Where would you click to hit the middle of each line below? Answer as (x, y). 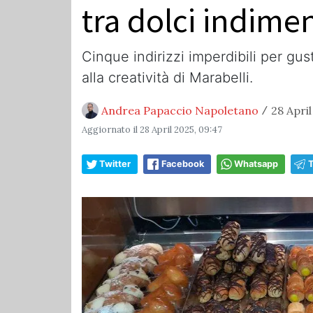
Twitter (115, 163)
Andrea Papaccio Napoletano (180, 110)
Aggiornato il (111, 129)
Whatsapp (256, 163)
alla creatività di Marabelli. (167, 77)
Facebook (183, 163)
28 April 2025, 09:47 (181, 129)
